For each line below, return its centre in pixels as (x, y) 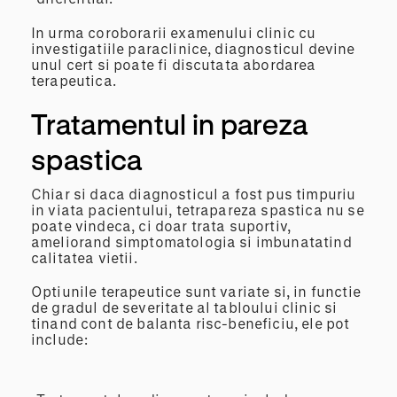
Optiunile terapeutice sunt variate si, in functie (196, 292)
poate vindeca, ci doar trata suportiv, (161, 226)
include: (60, 339)
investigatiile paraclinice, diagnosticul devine (193, 49)
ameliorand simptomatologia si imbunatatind (191, 242)
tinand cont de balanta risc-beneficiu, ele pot (191, 323)
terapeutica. (74, 81)
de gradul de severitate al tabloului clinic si (184, 307)
